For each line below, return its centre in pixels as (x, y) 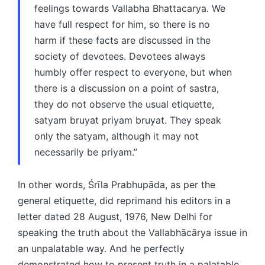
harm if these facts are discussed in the (122, 40)
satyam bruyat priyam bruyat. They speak (128, 120)
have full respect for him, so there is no (122, 24)
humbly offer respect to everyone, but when (133, 72)
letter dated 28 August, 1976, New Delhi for (115, 216)
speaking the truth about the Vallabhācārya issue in (132, 232)
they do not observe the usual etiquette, (124, 104)
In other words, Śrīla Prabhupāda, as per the (117, 184)
